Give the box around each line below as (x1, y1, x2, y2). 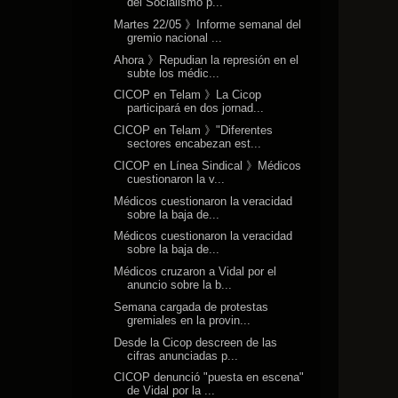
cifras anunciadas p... (127, 348, 239, 362)
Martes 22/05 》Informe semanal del (114, 17, 302, 31)
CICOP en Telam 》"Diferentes (114, 123, 274, 138)
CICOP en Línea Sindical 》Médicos (114, 158, 302, 172)
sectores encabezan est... (127, 137, 262, 151)
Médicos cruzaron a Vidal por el (114, 265, 277, 279)
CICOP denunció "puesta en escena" (114, 370, 305, 385)
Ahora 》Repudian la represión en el (114, 52, 299, 67)
